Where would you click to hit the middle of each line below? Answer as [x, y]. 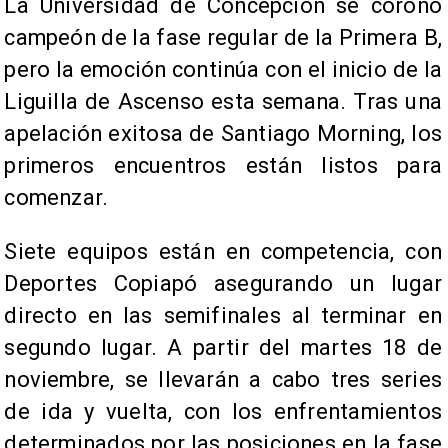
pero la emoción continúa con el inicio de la [223, 70]
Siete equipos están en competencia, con [223, 252]
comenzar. [56, 198]
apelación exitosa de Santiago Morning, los [223, 134]
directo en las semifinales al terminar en [223, 316]
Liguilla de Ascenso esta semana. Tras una [223, 102]
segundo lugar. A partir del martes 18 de [223, 348]
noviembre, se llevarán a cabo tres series [223, 380]
